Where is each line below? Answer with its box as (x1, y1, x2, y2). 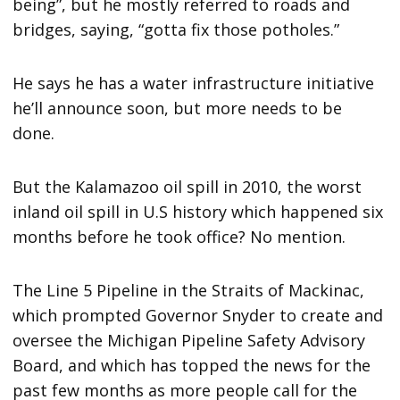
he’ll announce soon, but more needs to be (12, 96, 343, 119)
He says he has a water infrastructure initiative (12, 71, 375, 94)
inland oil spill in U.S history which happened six (12, 200, 384, 222)
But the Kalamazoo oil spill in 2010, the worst (12, 175, 362, 197)
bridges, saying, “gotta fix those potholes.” (12, 18, 340, 40)
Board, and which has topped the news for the (12, 354, 371, 376)
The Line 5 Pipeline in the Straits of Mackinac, (12, 279, 365, 301)
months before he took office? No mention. (12, 225, 346, 247)
